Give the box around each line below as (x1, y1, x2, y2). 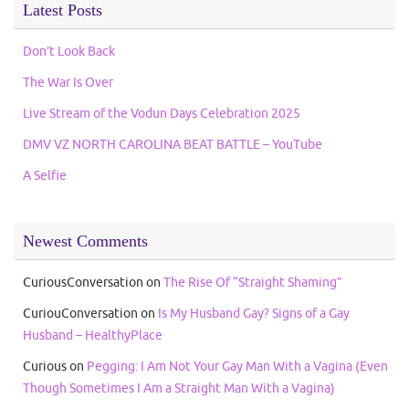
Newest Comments (23, 232, 148, 251)
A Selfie (23, 167, 67, 184)
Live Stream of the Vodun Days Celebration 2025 (23, 105, 300, 122)
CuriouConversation (23, 305, 138, 322)
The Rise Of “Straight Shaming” (163, 274, 342, 291)
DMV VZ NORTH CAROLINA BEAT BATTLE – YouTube (23, 136, 322, 153)
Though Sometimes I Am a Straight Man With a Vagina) (23, 380, 335, 397)
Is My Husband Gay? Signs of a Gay (158, 305, 350, 322)
